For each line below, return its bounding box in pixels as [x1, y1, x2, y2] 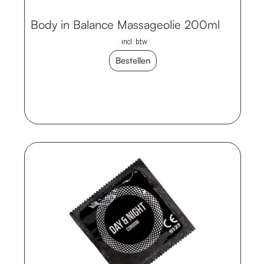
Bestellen [115, 54, 150, 66]
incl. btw [121, 38, 147, 47]
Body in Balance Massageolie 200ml [31, 17, 220, 32]
